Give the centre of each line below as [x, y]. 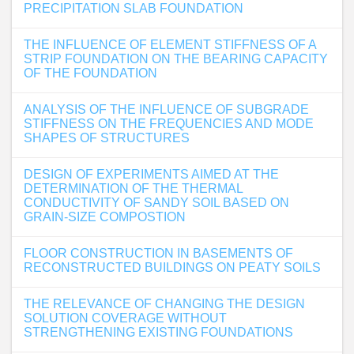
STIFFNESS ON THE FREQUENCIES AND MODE [169, 124]
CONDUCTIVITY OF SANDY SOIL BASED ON [156, 203]
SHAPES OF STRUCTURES [107, 138]
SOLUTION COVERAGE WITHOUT [125, 318]
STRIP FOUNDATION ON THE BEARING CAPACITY [176, 59]
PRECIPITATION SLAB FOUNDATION [134, 8]
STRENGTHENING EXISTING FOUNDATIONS [158, 332]
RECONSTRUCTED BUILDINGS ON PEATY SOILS [172, 267]
